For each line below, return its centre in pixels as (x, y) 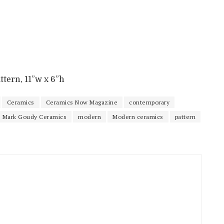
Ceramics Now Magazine (81, 102)
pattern (185, 116)
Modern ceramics (138, 116)
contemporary (149, 102)
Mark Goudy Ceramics (34, 116)
